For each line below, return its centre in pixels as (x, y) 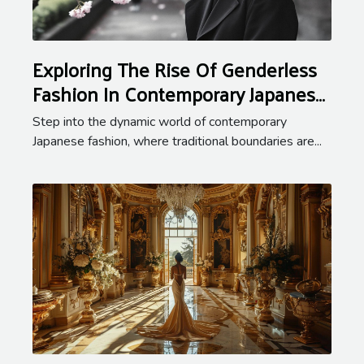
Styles (58, 117)
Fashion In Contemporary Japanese (179, 93)
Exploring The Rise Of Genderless (175, 69)
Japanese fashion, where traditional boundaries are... (177, 141)
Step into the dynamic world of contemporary (160, 121)
